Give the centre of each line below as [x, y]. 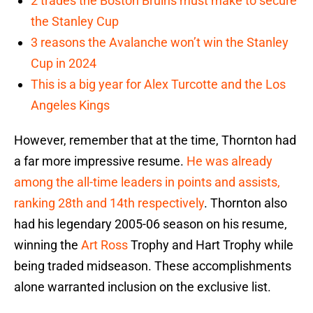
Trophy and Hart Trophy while [211, 245]
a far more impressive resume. [100, 161]
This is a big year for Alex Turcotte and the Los [158, 85]
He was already [230, 161]
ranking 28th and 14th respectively [109, 203]
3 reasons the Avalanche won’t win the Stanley [160, 43]
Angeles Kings [70, 105]
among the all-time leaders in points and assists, [147, 182]
